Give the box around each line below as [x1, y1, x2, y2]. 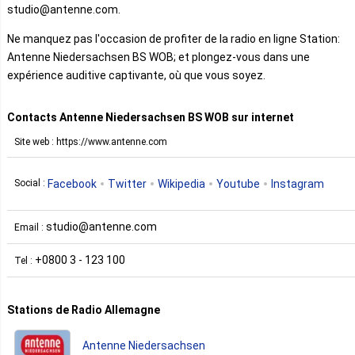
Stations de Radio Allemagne [7, 303, 160, 316]
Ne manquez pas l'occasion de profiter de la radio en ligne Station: [7, 32, 340, 45]
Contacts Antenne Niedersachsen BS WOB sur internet [7, 110, 294, 124]
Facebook [48, 177, 97, 190]
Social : [14, 177, 48, 189]
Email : [14, 221, 46, 233]
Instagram [271, 177, 324, 190]
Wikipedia [158, 177, 205, 190]
